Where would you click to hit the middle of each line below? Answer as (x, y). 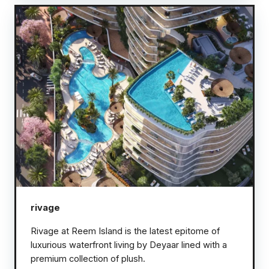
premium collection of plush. (88, 258)
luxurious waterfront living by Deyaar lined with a (129, 245)
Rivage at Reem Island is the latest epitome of (125, 231)
